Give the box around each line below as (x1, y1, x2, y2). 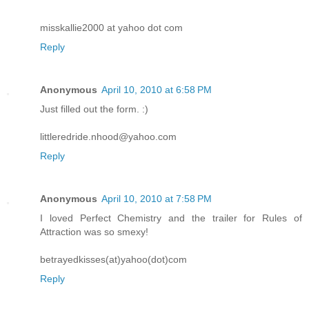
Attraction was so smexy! (40, 226, 148, 237)
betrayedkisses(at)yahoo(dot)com (40, 253, 187, 265)
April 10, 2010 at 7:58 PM (101, 192, 212, 204)
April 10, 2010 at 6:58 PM (101, 83, 212, 95)
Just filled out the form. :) (40, 103, 148, 114)
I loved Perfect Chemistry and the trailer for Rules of (40, 212, 302, 223)
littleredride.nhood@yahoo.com (40, 130, 177, 142)
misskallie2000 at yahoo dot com (40, 21, 183, 33)
